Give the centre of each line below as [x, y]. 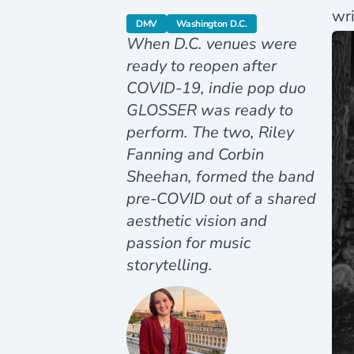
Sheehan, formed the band [220, 177]
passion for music [188, 243]
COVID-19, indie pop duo [216, 88]
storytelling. [169, 265]
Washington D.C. [212, 24]
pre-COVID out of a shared [221, 199]
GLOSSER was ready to [210, 111]
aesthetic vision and [197, 221]
